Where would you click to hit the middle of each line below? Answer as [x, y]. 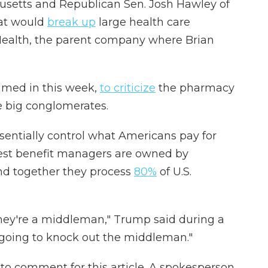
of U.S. [174, 172]
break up [71, 22]
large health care [143, 22]
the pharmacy [195, 88]
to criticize [128, 88]
